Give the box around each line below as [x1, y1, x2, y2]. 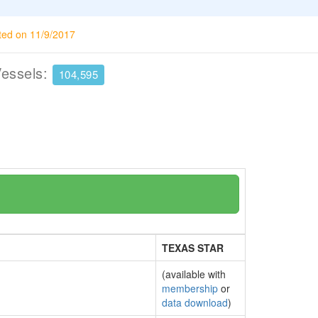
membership [162, 281, 218, 295]
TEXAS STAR [162, 241, 224, 255]
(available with [162, 267, 226, 281]
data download [162, 295, 228, 309]
